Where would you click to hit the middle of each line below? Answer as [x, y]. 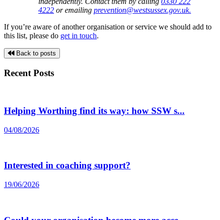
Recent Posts [29, 73]
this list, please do [32, 35]
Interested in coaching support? [67, 165]
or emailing [74, 10]
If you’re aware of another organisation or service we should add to [108, 27]
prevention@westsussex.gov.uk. [142, 10]
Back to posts [35, 53]
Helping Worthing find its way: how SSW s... [94, 111]
